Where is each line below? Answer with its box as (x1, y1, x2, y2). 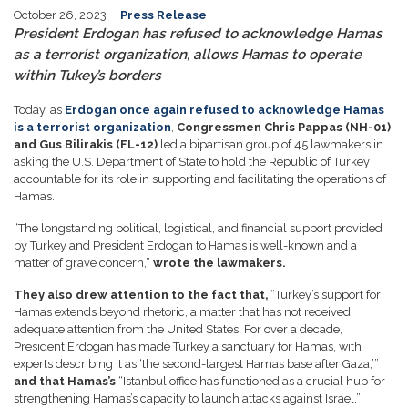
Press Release (120, 8, 207, 23)
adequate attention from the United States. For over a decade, (14, 322, 342, 337)
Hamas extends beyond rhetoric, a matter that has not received (14, 305, 351, 320)
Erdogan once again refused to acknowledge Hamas (65, 103, 384, 117)
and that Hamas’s (14, 374, 116, 389)
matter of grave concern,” (14, 256, 150, 270)
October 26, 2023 (14, 8, 107, 23)
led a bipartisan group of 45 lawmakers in (158, 138, 383, 152)
